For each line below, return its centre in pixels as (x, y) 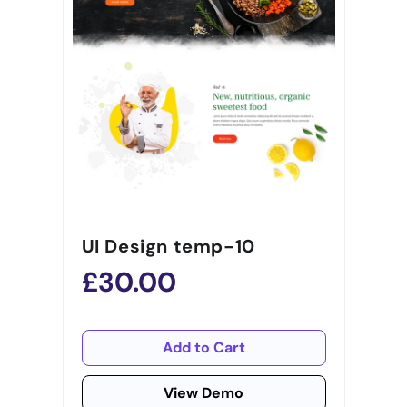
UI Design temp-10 (168, 247)
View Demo (203, 393)
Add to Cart (203, 348)
